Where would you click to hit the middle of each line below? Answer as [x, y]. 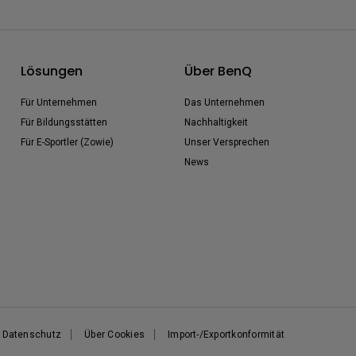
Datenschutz [32, 335]
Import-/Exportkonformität [226, 335]
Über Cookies [115, 335]
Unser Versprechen [227, 142]
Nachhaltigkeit [216, 122]
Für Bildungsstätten [64, 122]
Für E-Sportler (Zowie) [67, 142]
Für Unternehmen [59, 103]
